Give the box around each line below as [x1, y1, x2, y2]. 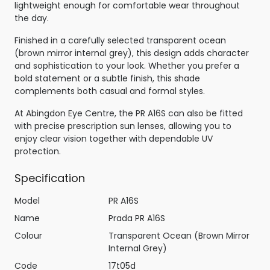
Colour [14, 229, 42, 242]
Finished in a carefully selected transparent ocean [14, 34, 226, 46]
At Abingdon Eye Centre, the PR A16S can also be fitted [14, 107, 243, 119]
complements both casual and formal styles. [14, 84, 205, 97]
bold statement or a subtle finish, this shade [14, 72, 200, 84]
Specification [14, 170, 85, 186]
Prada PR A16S [108, 212, 165, 224]
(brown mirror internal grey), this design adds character [14, 46, 249, 59]
